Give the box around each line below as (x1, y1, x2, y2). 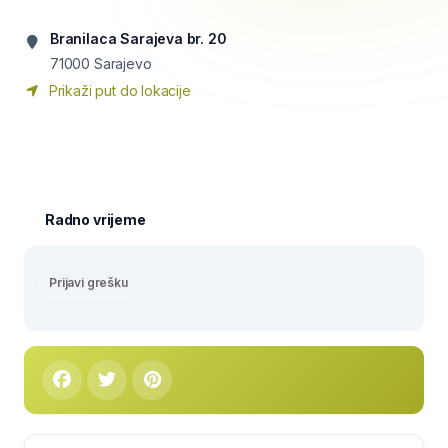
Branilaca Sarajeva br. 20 (50, 30, 227, 47)
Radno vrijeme (45, 211, 146, 228)
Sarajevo (93, 55, 152, 72)
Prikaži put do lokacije (45, 82, 191, 99)
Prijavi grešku (49, 275, 128, 290)
